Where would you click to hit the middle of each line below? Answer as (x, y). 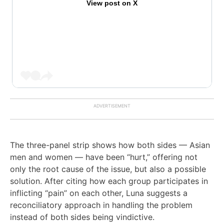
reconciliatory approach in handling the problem (101, 205)
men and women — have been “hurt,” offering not (104, 157)
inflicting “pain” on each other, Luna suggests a (99, 193)
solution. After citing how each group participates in (109, 181)
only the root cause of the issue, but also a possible (108, 169)
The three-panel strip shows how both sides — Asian (110, 145)
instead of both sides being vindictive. (82, 217)
